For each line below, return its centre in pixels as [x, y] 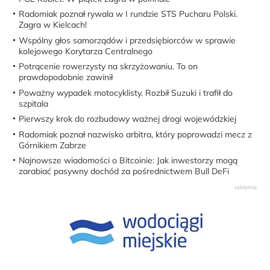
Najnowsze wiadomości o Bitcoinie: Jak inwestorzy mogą [128, 161]
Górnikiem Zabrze [53, 145]
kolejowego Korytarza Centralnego [86, 51]
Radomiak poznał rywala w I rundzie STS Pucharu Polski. [128, 14]
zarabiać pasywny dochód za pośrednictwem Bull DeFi [124, 171]
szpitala [34, 103]
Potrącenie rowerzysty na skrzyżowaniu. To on [108, 67]
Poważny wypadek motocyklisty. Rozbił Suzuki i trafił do [126, 93]
